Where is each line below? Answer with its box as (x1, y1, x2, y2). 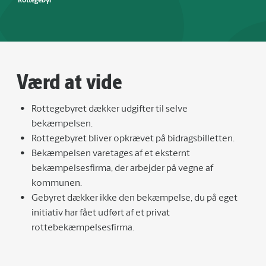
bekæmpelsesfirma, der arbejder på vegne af (31, 164, 213, 173)
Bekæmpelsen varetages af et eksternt (31, 149, 190, 159)
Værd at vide (17, 66, 122, 97)
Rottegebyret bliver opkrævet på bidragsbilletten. (31, 134, 235, 144)
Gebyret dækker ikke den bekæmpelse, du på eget (31, 194, 237, 203)
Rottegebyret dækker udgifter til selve (31, 104, 188, 114)
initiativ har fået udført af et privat (31, 208, 170, 218)
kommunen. (31, 179, 82, 188)
